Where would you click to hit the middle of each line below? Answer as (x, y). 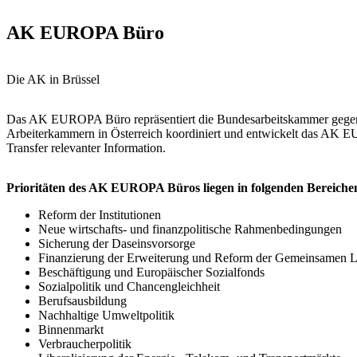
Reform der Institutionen (100, 214)
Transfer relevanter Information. (86, 147)
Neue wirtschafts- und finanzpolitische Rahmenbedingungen (190, 229)
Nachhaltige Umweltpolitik (106, 315)
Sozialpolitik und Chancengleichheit (129, 286)
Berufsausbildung (82, 300)
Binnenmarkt (71, 329)
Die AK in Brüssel (53, 79)
